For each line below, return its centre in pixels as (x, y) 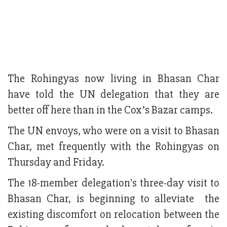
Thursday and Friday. (56, 163)
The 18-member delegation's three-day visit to (113, 183)
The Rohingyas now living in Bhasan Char (113, 79)
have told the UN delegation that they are (113, 95)
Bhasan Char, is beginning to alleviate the (113, 199)
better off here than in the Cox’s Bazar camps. (111, 110)
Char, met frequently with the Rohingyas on (113, 147)
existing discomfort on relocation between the (113, 215)
